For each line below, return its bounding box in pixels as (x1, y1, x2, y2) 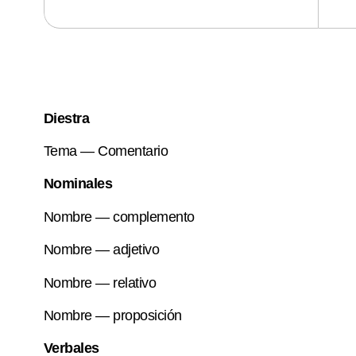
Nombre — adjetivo (43, 242, 160, 258)
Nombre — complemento (43, 208, 195, 225)
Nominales (43, 176, 113, 192)
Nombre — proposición (43, 307, 182, 323)
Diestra (43, 110, 90, 126)
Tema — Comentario (43, 143, 168, 160)
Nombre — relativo (43, 274, 157, 291)
